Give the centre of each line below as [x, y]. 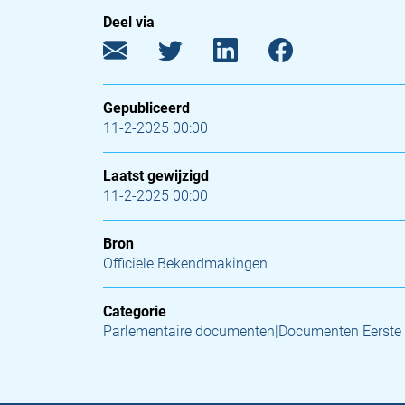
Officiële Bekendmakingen [185, 264]
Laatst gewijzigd [156, 176]
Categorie [135, 311]
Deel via [129, 22]
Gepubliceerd [146, 108]
